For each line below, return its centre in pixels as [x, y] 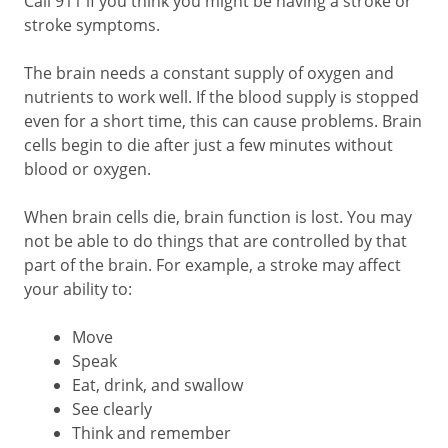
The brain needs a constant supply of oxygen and [209, 72]
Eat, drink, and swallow [157, 384]
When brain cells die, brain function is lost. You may [218, 216]
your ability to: [78, 288]
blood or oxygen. [87, 168]
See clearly [112, 408]
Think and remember [151, 432]
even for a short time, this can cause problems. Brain [223, 120]
